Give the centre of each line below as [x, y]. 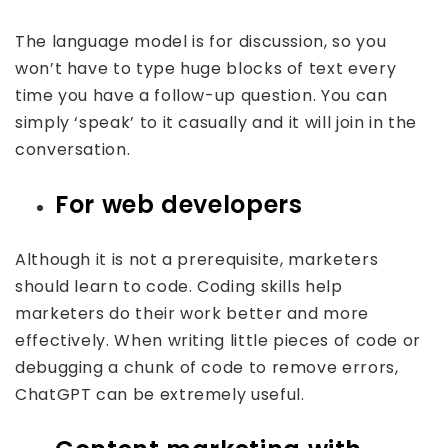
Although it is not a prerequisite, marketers [197, 259]
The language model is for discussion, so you [201, 41]
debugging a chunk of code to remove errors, [207, 367]
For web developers [179, 204]
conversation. [73, 149]
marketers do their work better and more [192, 313]
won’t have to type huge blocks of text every [206, 68]
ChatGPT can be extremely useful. [160, 394]
